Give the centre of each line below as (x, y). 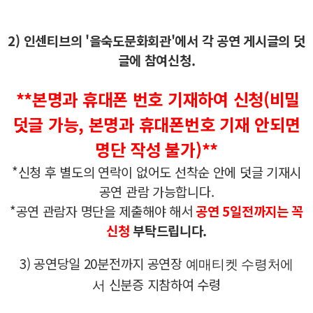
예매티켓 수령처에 (240, 264)
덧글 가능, (51, 124)
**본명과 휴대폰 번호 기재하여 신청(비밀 (158, 99)
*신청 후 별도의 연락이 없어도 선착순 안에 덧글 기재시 (156, 171)
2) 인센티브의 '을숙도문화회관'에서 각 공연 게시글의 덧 (156, 40)
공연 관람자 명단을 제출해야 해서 (106, 210)
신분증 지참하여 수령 (163, 284)
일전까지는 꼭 (267, 210)
